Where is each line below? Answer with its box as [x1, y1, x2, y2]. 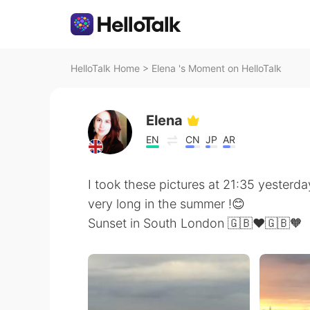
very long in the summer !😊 [88, 197, 245, 211]
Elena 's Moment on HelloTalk [152, 62, 282, 74]
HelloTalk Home [71, 62, 140, 74]
